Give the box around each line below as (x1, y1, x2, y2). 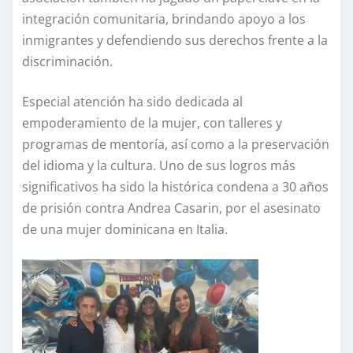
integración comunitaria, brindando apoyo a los (22, 10, 306, 28)
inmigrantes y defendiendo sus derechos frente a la (22, 32, 328, 50)
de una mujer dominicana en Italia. (22, 221, 228, 239)
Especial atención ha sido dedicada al (22, 93, 243, 111)
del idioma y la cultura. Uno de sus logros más (22, 157, 295, 175)
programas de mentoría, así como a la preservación (22, 136, 329, 154)
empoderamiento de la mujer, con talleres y (22, 114, 282, 132)
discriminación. (22, 53, 113, 71)
